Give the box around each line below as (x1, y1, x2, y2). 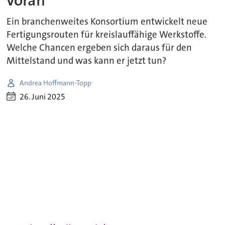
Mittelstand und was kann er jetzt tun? (7, 55, 167, 67)
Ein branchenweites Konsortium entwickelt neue (7, 16, 208, 28)
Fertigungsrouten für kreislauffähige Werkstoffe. (7, 29, 207, 41)
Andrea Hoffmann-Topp (20, 78, 92, 87)
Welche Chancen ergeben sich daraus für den (7, 42, 192, 54)
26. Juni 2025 (20, 91, 66, 102)
